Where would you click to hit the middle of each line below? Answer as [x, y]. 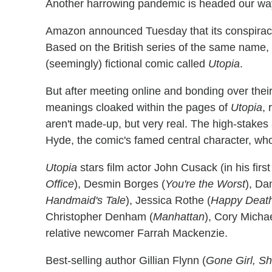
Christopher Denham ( [99, 216]
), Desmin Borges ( [120, 184]
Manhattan [179, 216]
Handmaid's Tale [86, 200]
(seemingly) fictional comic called [127, 63]
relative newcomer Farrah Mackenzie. [137, 233]
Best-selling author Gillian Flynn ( [126, 260]
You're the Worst [205, 184]
